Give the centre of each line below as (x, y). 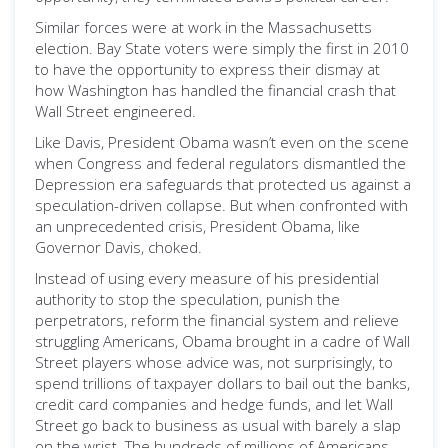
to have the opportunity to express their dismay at (207, 69)
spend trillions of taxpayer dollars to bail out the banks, (222, 383)
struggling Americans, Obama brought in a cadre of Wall (222, 341)
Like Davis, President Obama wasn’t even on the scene (222, 142)
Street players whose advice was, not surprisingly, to (214, 362)
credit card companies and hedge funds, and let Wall (214, 404)
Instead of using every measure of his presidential (207, 278)
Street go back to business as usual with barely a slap (218, 425)
